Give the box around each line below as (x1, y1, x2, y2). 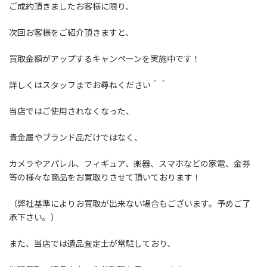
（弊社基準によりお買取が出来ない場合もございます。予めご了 (9, 198, 250, 209)
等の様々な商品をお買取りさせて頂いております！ (9, 172, 201, 182)
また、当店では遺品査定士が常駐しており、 (9, 238, 175, 249)
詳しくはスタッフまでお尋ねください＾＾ (9, 79, 167, 90)
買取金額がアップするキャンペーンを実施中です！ (9, 53, 200, 64)
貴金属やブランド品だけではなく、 (9, 132, 142, 142)
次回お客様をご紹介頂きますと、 (9, 27, 133, 38)
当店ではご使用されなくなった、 (9, 105, 134, 116)
